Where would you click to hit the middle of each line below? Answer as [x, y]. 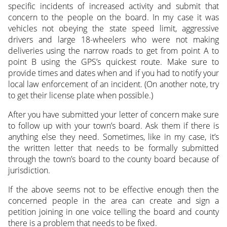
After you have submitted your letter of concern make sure [113, 114]
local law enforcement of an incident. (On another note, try [113, 84]
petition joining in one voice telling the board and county [113, 212]
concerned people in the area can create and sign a [113, 200]
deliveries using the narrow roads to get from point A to [113, 50]
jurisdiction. [29, 170]
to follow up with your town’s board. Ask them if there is [113, 125]
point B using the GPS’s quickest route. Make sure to [113, 62]
